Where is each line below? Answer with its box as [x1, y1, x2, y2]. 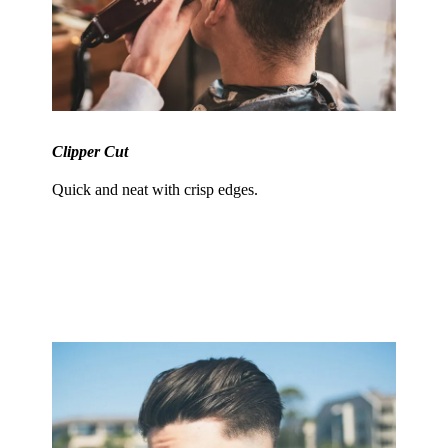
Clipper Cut [52, 143, 129, 160]
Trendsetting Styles [101, 254, 347, 287]
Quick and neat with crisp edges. [52, 181, 259, 198]
